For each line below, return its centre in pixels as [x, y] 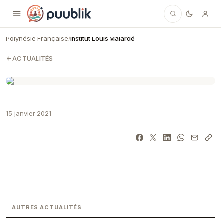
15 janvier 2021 [29, 113]
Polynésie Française [37, 38]
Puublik [39, 7]
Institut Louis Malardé [102, 38]
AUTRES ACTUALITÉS [47, 207]
